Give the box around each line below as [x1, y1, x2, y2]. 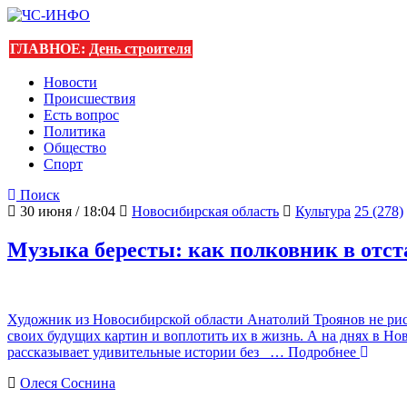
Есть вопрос [44, 107, 119, 123]
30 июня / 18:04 [16, 203, 115, 219]
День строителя [89, 41, 192, 56]
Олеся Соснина [20, 374, 115, 391]
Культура [295, 203, 351, 219]
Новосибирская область [132, 203, 279, 219]
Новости [44, 74, 97, 90]
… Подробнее [263, 343, 360, 360]
